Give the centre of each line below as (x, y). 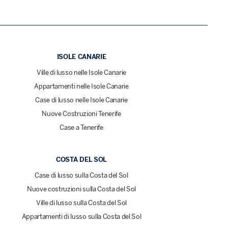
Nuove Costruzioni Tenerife (81, 114)
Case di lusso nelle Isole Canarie (81, 100)
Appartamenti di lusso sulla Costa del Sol (81, 217)
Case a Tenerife (81, 128)
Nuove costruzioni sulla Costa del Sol (81, 189)
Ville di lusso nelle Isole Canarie (81, 73)
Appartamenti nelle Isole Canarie (81, 87)
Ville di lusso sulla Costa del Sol (81, 203)
